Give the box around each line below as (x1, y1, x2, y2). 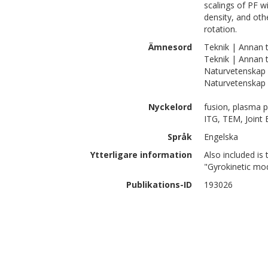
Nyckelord (148, 101, 192, 112)
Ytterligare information (90, 149, 192, 160)
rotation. (204, 23, 237, 35)
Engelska (204, 131, 238, 142)
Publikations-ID (126, 179, 192, 190)
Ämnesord (148, 41, 192, 53)
